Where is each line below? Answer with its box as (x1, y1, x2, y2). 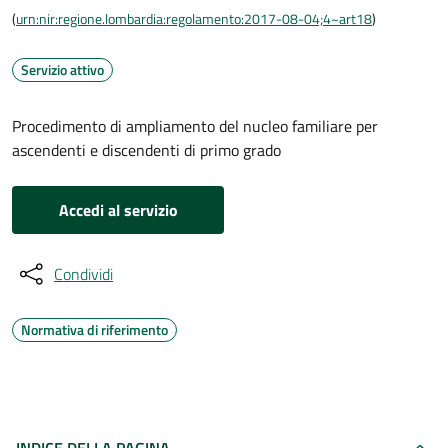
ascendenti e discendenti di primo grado (12, 138, 281, 162)
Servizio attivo (21, 59, 104, 80)
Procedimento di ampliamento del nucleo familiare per (12, 114, 378, 138)
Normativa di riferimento (21, 319, 168, 340)
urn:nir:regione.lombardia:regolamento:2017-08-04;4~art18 (16, 8, 372, 29)
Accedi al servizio (58, 198, 178, 222)
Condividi (54, 262, 113, 286)
